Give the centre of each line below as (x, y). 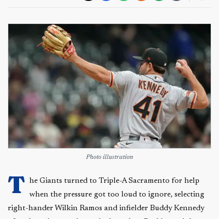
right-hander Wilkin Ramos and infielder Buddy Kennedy (106, 208)
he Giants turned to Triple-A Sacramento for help (114, 181)
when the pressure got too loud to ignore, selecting (117, 195)
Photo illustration (109, 157)
